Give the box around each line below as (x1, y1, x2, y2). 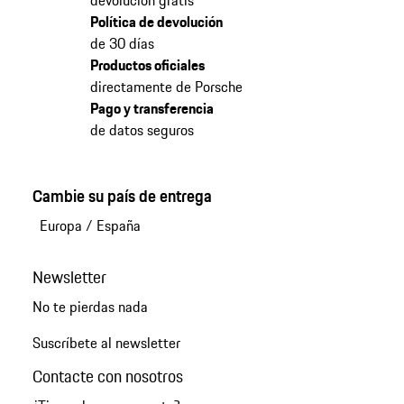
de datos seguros (89, 118, 194, 141)
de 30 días (89, 32, 154, 54)
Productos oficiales (89, 53, 205, 76)
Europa (39, 214, 82, 236)
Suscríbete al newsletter (32, 331, 180, 353)
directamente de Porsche (89, 75, 243, 97)
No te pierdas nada (32, 295, 148, 317)
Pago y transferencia (89, 96, 214, 119)
